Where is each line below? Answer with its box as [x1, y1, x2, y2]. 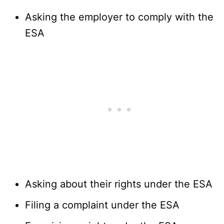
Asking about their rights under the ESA [25, 178, 212, 190]
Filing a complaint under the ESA [25, 199, 179, 211]
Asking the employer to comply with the [25, 11, 213, 23]
